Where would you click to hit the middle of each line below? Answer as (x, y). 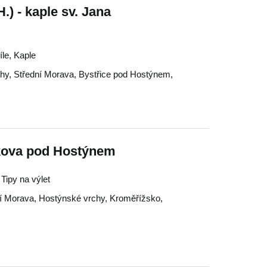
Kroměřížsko (135, 198)
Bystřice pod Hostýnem (125, 74)
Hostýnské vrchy (72, 198)
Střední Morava (44, 74)
